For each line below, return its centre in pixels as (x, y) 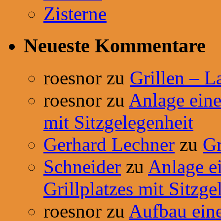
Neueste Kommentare (115, 45)
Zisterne (75, 14)
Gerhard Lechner (109, 144)
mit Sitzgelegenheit (118, 122)
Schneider (82, 166)
